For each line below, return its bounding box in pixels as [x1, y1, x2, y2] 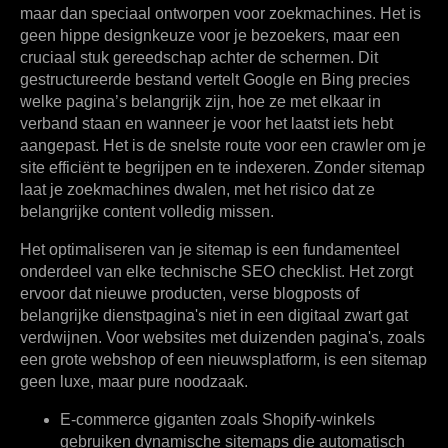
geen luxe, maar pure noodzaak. [20, 373, 248, 391]
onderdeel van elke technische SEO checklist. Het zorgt [20, 263, 413, 281]
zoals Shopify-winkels [216, 411, 375, 429]
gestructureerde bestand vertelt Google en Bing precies [20, 71, 410, 89]
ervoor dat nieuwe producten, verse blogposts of [20, 285, 359, 303]
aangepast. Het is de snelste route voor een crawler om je [20, 137, 426, 155]
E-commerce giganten [60, 411, 216, 429]
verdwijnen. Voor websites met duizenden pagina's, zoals [20, 329, 425, 347]
